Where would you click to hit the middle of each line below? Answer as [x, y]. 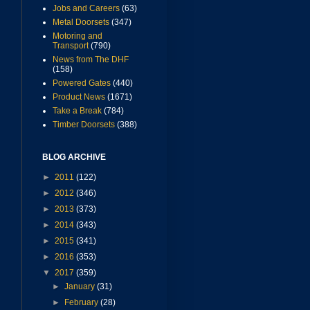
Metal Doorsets [81, 22]
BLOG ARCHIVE [74, 157]
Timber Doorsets [84, 125]
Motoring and [77, 36]
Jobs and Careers [86, 9]
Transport [71, 46]
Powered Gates [82, 83]
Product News [79, 97]
